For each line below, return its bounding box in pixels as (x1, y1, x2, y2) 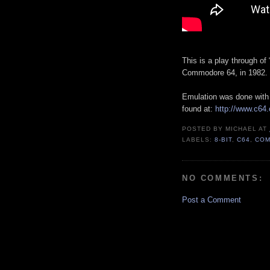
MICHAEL (225, 125, 257, 133)
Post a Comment (182, 195, 241, 205)
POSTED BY (182, 125, 226, 133)
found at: (182, 104, 215, 114)
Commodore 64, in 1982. (182, 68, 268, 78)
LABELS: (182, 136, 215, 143)
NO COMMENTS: (182, 173, 263, 183)
